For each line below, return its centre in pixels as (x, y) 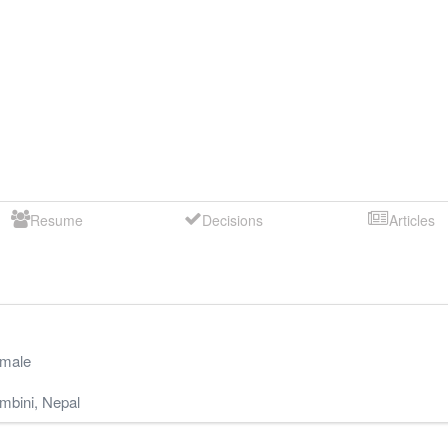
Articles (411, 219)
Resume (56, 219)
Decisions (233, 219)
